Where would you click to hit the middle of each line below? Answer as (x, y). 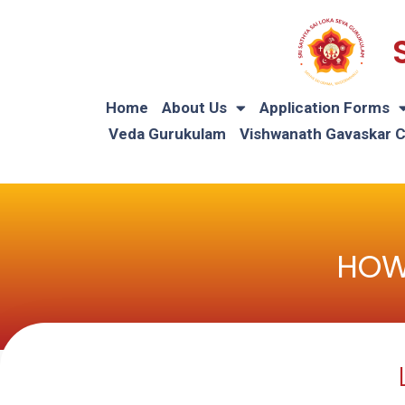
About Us (194, 108)
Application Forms (325, 108)
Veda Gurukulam (167, 134)
